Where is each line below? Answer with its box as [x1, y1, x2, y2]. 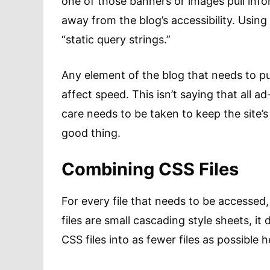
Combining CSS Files [61, 159, 239, 180]
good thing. [61, 127, 121, 139]
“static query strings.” [61, 33, 171, 46]
